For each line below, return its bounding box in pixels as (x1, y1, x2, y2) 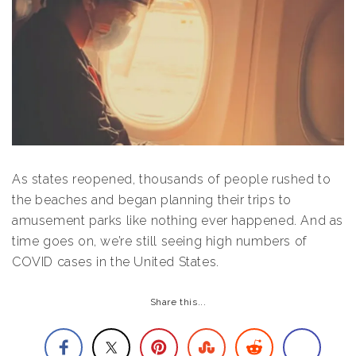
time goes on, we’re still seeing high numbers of (12, 234, 308, 250)
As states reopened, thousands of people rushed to (12, 172, 331, 188)
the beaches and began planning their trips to (12, 192, 292, 208)
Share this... (149, 296, 207, 308)
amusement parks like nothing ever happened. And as (12, 213, 344, 229)
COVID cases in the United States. (12, 254, 219, 270)
